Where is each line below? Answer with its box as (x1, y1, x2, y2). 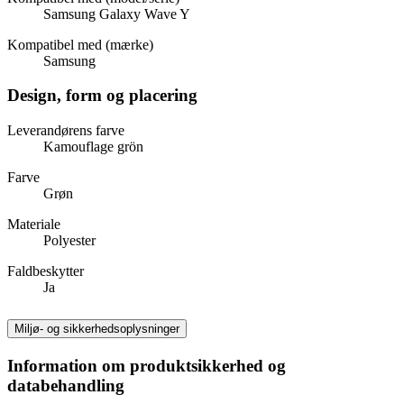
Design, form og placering (7, 86, 197, 106)
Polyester (43, 233, 96, 249)
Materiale (7, 216, 60, 233)
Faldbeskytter (7, 263, 84, 280)
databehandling (7, 375, 124, 395)
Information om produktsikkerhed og (7, 355, 286, 375)
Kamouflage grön (43, 139, 143, 155)
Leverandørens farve (7, 123, 124, 139)
